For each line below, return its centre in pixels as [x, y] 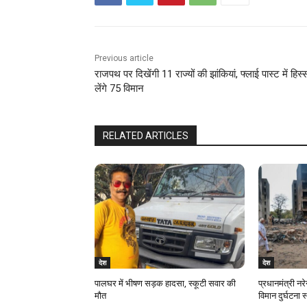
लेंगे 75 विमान [119, 89]
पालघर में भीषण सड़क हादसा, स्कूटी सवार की [165, 284]
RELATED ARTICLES [146, 136]
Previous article [124, 59]
